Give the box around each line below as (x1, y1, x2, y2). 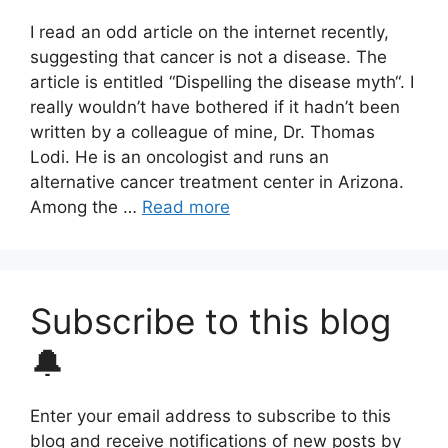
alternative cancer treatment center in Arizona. (30, 172, 404, 192)
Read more (142, 197, 230, 217)
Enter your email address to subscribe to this (30, 406, 391, 426)
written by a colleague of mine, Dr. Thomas (30, 122, 375, 142)
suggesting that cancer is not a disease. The (30, 47, 387, 67)
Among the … (30, 197, 142, 217)
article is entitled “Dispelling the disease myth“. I (30, 72, 414, 92)
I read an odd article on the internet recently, (30, 22, 389, 42)
